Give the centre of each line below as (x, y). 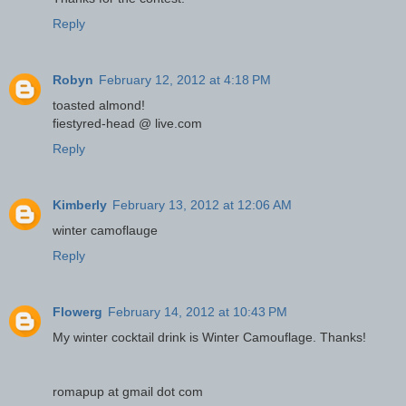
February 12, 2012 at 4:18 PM (185, 79)
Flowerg (77, 311)
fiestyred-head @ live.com (127, 123)
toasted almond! (99, 105)
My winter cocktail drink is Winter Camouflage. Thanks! (209, 337)
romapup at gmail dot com (128, 391)
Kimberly (80, 204)
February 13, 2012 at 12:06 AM (202, 204)
